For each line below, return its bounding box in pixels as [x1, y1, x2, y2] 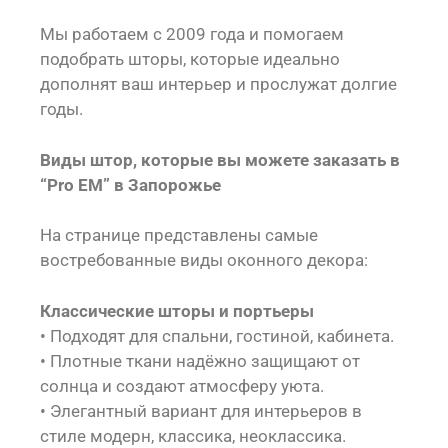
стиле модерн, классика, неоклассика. [40, 425, 346, 446]
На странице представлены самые [40, 225, 318, 245]
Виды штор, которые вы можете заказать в [40, 149, 400, 170]
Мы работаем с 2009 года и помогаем [40, 24, 344, 44]
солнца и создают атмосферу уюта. [40, 375, 324, 396]
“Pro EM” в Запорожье [40, 174, 221, 195]
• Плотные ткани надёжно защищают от [40, 350, 360, 371]
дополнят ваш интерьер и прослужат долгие [40, 74, 397, 94]
